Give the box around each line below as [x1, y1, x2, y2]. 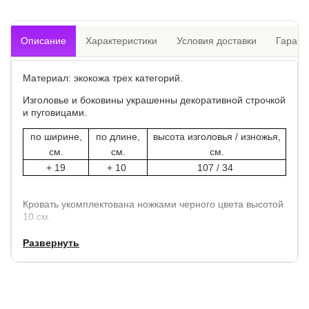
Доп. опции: [23, 255, 81, 266]
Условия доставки [177, 34, 257, 46]
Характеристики [86, 34, 157, 46]
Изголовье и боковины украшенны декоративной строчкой [23, 94, 286, 106]
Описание [21, 34, 66, 46]
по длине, [96, 130, 140, 142]
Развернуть [23, 237, 79, 248]
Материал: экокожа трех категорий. [23, 72, 183, 83]
